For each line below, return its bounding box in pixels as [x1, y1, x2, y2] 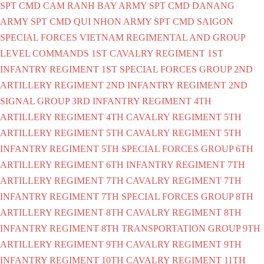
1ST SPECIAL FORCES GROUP [101, 64, 232, 74]
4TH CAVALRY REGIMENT [106, 111, 222, 122]
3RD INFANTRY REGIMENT [72, 95, 192, 106]
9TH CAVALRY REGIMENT [106, 239, 222, 249]
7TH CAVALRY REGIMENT [106, 175, 222, 186]
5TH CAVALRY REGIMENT [106, 127, 222, 138]
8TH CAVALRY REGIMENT [106, 207, 222, 217]
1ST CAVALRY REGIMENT [91, 48, 205, 58]
